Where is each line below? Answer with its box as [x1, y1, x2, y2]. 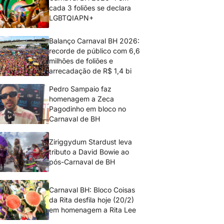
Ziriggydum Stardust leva [49, 137, 132, 146]
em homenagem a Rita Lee [49, 205, 136, 214]
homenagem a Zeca [49, 94, 114, 103]
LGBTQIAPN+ [49, 13, 93, 22]
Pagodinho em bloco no [49, 104, 126, 113]
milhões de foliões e [49, 56, 113, 65]
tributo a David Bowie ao [49, 147, 129, 156]
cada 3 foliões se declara [49, 3, 131, 12]
